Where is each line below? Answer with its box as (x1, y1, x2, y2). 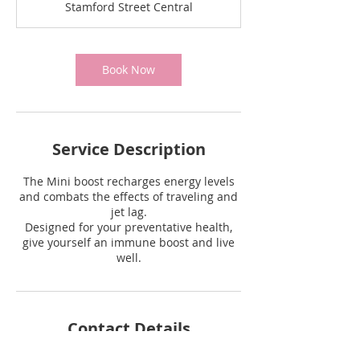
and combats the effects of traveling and (19, 189, 238, 204)
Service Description (51, 138, 206, 160)
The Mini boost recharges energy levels (22, 174, 235, 189)
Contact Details (67, 317, 190, 339)
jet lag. (110, 204, 147, 219)
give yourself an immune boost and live (22, 235, 235, 250)
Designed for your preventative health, (25, 219, 232, 235)
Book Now (102, 62, 155, 77)
